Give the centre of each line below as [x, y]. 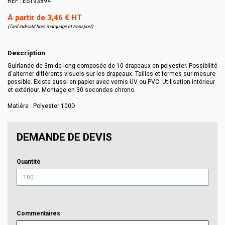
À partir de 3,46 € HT [45, 18]
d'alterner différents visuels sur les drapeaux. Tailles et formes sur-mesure [111, 74]
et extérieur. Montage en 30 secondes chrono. [72, 90]
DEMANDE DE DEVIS [64, 137]
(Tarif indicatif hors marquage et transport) [50, 27]
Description [26, 53]
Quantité [29, 161]
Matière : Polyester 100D [41, 106]
